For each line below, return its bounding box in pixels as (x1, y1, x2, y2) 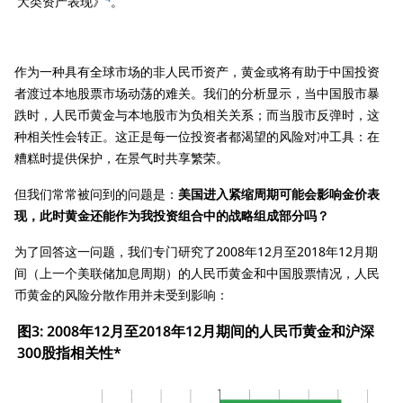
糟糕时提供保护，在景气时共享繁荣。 (14, 149, 228, 167)
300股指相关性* (17, 343, 121, 363)
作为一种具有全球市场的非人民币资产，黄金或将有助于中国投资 (14, 63, 380, 81)
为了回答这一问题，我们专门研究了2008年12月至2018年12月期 (14, 243, 378, 261)
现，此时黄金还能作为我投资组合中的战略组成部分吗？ (14, 207, 329, 225)
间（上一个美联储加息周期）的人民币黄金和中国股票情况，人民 (14, 264, 380, 282)
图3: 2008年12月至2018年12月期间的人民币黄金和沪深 (17, 321, 374, 342)
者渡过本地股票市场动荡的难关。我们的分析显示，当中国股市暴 (14, 85, 380, 103)
